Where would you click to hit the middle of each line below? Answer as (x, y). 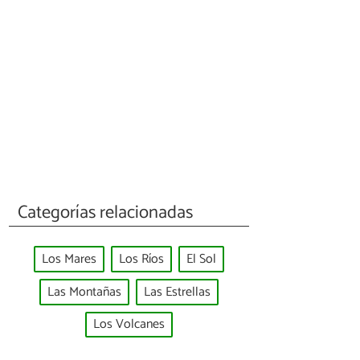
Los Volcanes (129, 325)
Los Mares (69, 260)
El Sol (201, 260)
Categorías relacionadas (106, 212)
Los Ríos (141, 260)
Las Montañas (84, 292)
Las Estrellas (177, 292)
